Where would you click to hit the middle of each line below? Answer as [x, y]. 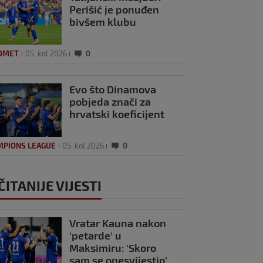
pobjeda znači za [110, 101]
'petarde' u [96, 235]
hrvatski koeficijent [117, 114]
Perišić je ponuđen [114, 10]
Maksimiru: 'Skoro [113, 247]
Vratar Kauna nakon [118, 223]
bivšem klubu [103, 22]
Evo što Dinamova [113, 89]
